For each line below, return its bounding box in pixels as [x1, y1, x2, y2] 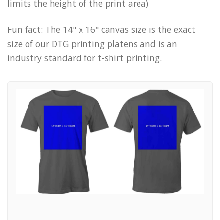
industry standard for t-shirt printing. [7, 52, 162, 64]
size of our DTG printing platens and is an [7, 38, 177, 50]
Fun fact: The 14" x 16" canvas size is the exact [7, 24, 195, 36]
